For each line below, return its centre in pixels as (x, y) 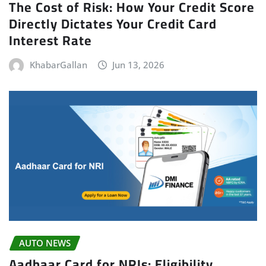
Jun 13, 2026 (139, 64)
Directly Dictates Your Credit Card (113, 23)
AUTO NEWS (45, 243)
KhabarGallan (58, 64)
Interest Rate (50, 40)
